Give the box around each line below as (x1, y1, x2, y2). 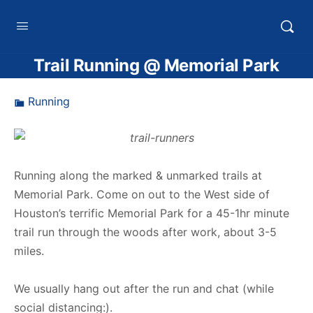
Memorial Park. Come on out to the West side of (14, 187, 270, 201)
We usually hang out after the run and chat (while (14, 282, 274, 296)
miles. (14, 244, 44, 258)
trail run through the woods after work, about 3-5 (14, 225, 277, 239)
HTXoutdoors (106, 17, 203, 36)
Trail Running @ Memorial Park (34, 55, 279, 75)
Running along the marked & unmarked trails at (14, 168, 262, 182)
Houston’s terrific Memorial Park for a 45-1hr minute (14, 206, 289, 220)
